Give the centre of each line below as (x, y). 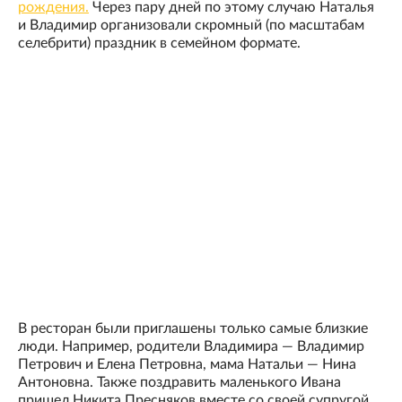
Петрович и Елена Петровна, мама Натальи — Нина (187, 365)
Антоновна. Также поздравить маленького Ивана (179, 383)
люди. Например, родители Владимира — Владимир (191, 347)
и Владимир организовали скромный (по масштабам (191, 26)
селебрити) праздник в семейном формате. (159, 44)
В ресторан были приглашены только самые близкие (193, 329)
